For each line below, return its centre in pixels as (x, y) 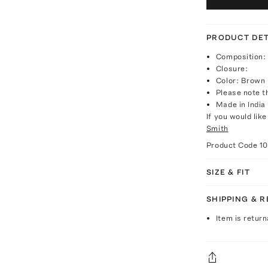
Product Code (233, 145)
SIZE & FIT (228, 172)
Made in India (240, 104)
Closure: (232, 68)
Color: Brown (240, 80)
